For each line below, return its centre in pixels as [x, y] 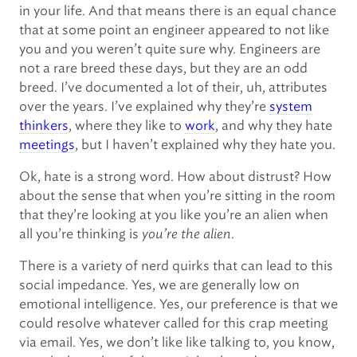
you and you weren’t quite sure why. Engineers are [170, 49]
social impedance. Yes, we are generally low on [159, 285]
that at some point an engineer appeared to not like [174, 30]
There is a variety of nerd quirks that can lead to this [176, 266]
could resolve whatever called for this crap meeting [174, 323]
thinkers [44, 126]
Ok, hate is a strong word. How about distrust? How [175, 177]
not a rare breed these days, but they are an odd [163, 68]
